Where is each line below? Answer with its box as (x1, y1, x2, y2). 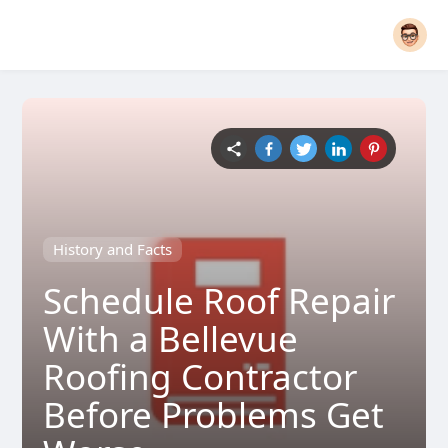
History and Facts (52, 239, 172, 259)
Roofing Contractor (42, 353, 357, 400)
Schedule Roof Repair (42, 277, 395, 324)
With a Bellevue (42, 315, 298, 362)
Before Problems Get (42, 391, 384, 438)
